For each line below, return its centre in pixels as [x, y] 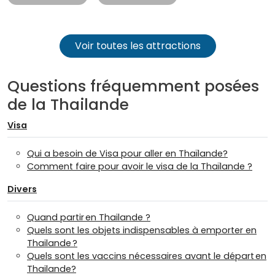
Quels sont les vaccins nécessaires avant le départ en [147, 256]
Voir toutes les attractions [137, 46]
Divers [22, 189]
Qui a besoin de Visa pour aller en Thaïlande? [127, 154]
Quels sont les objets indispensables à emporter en [142, 230]
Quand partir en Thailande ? [89, 218]
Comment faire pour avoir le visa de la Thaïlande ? [140, 167]
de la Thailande [68, 105]
